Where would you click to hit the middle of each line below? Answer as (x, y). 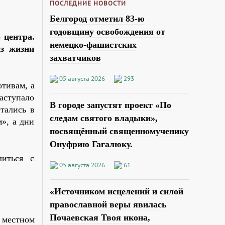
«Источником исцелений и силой (116, 191)
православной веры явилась (108, 204)
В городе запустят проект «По (110, 105)
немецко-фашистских (93, 44)
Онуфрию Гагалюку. (91, 144)
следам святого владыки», (103, 118)
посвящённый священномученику (119, 131)
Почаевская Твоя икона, (100, 217)
